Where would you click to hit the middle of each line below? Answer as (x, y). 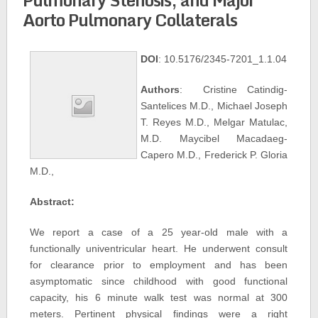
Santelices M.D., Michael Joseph (214, 106)
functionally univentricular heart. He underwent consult (159, 248)
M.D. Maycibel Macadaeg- (214, 138)
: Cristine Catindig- (234, 89)
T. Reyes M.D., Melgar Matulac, (214, 122)
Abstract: (52, 202)
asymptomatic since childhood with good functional (159, 281)
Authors (160, 89)
